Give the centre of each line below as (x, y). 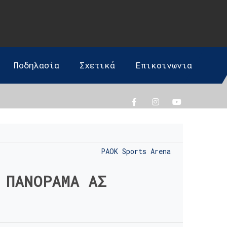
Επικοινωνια (164, 65)
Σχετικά (98, 65)
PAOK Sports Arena (136, 151)
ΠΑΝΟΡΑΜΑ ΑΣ (56, 181)
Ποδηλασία (37, 65)
